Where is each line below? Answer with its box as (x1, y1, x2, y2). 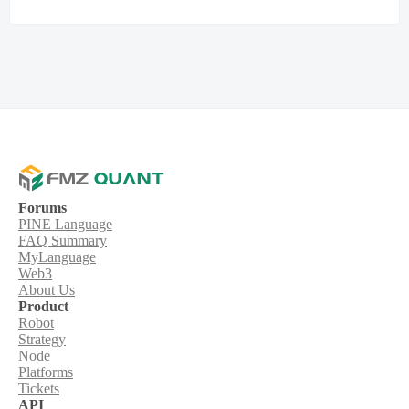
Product (18, 299, 68, 314)
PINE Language (18, 216, 112, 232)
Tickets (18, 381, 59, 396)
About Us (18, 282, 75, 298)
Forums (18, 200, 67, 215)
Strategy (18, 331, 66, 347)
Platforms (18, 364, 73, 380)
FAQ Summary (18, 233, 107, 248)
